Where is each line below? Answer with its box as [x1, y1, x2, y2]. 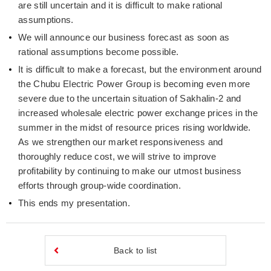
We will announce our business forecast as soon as [18, 32, 230, 42]
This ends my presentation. [18, 198, 130, 208]
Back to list [114, 246, 157, 255]
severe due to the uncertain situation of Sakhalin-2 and [18, 93, 241, 103]
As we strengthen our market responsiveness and [18, 137, 223, 147]
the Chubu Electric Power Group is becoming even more [18, 79, 250, 89]
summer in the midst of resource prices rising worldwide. [18, 122, 251, 132]
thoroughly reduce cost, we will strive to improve [18, 151, 217, 162]
